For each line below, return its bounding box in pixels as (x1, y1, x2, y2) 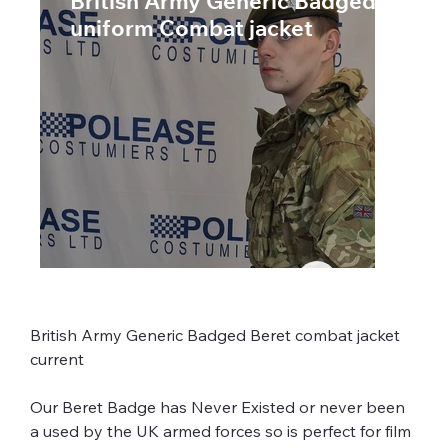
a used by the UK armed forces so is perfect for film (29, 421, 415, 442)
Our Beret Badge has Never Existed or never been (29, 397, 409, 418)
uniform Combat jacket (70, 19, 313, 42)
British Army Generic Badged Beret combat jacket (29, 325, 404, 346)
